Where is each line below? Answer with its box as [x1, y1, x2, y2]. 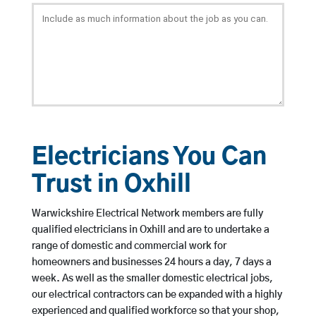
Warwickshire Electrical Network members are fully [31, 209, 263, 219]
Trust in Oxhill [31, 174, 191, 197]
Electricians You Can [31, 146, 267, 170]
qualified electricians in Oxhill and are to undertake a [31, 225, 269, 236]
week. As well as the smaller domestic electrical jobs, [31, 274, 273, 284]
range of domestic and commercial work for [31, 241, 226, 252]
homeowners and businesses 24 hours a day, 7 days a [31, 257, 272, 268]
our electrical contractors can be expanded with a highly [31, 290, 282, 300]
